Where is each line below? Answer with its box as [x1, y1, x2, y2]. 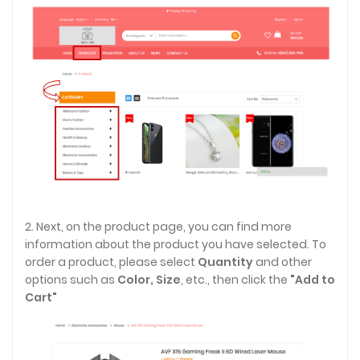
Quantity [198, 253, 253, 270]
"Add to [290, 271, 335, 288]
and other [253, 253, 312, 270]
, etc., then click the [181, 271, 290, 288]
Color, [117, 271, 153, 288]
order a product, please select [25, 253, 198, 270]
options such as [25, 271, 117, 288]
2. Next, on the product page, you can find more [25, 218, 292, 235]
